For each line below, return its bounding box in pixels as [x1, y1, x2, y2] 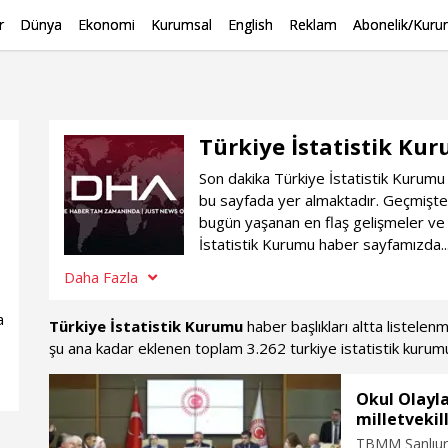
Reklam [289, 15, 337, 34]
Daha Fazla [64, 267, 138, 287]
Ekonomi [78, 15, 135, 34]
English [228, 15, 273, 34]
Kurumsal [151, 15, 212, 34]
